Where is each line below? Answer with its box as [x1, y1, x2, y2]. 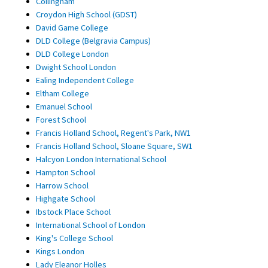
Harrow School [36, 179, 89, 191]
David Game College [36, 22, 108, 33]
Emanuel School [36, 100, 92, 112]
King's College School [36, 232, 113, 243]
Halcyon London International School [36, 153, 166, 165]
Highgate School [36, 193, 95, 204]
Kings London [36, 245, 84, 257]
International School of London [36, 219, 145, 230]
